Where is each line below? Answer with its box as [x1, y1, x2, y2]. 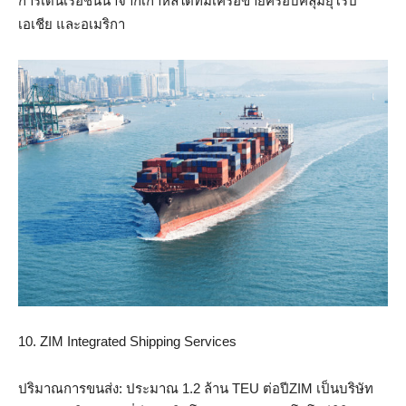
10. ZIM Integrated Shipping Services [18, 333, 237, 349]
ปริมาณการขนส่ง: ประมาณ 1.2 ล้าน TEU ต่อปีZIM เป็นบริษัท [18, 380, 373, 396]
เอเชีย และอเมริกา [18, 15, 125, 32]
